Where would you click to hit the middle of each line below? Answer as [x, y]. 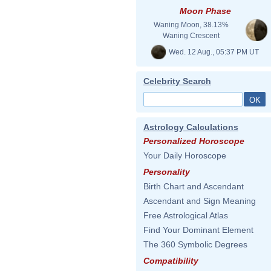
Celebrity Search [177, 81]
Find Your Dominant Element [198, 230]
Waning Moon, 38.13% [191, 25]
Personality [167, 172]
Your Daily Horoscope [185, 155]
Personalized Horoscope [194, 141]
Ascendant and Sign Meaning [200, 201]
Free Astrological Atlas [186, 215]
